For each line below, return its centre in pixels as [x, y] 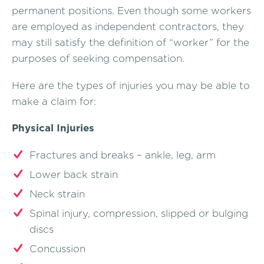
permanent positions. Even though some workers [131, 11]
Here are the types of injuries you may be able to [131, 85]
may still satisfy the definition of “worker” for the [131, 42]
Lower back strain [74, 175]
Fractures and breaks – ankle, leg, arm [123, 155]
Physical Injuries [53, 128]
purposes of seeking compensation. [98, 58]
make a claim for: [54, 101]
